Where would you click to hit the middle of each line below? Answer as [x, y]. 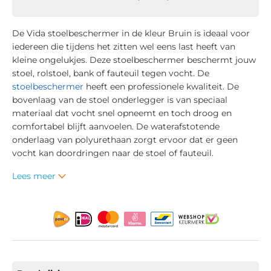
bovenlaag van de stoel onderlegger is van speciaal [120, 100]
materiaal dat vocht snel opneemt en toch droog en [122, 113]
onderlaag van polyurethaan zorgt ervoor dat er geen [125, 139]
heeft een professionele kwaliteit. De [161, 86]
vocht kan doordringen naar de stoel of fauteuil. [113, 153]
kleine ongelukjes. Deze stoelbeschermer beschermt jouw [134, 60]
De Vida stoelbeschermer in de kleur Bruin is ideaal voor [131, 33]
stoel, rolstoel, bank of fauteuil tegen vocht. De [111, 73]
